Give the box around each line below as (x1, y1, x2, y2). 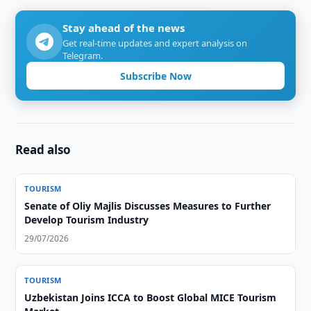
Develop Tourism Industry (24, 213, 149, 226)
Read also (15, 142, 72, 158)
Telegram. (62, 49, 103, 62)
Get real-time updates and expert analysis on (62, 37, 248, 49)
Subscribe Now (119, 69, 192, 83)
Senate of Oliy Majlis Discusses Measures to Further (24, 199, 271, 212)
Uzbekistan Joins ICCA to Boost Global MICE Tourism (24, 291, 277, 304)
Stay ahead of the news (62, 21, 185, 35)
